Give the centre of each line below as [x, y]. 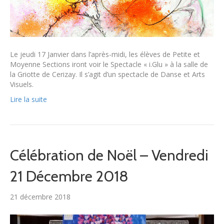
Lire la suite [28, 99]
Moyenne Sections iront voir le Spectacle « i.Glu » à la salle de [109, 64]
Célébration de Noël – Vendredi [109, 155]
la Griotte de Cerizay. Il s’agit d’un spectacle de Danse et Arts [107, 74]
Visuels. [22, 84]
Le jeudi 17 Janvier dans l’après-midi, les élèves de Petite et [105, 54]
